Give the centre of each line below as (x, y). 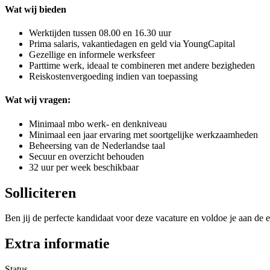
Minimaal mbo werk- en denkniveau (98, 124)
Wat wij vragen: (38, 100)
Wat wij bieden (36, 9)
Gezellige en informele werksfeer (92, 55)
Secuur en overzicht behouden (86, 156)
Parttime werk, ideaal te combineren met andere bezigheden (142, 66)
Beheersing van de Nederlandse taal (97, 145)
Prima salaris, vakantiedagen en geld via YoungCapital (132, 44)
